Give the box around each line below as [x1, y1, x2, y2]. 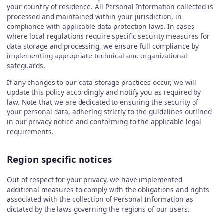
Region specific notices [6, 153, 112, 165]
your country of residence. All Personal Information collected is [6, 2, 213, 12]
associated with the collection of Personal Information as [6, 194, 193, 204]
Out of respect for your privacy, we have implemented [6, 175, 182, 185]
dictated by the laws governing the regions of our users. [6, 204, 190, 214]
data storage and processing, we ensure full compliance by [6, 41, 199, 51]
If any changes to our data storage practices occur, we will [6, 77, 196, 87]
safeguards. [6, 61, 45, 71]
